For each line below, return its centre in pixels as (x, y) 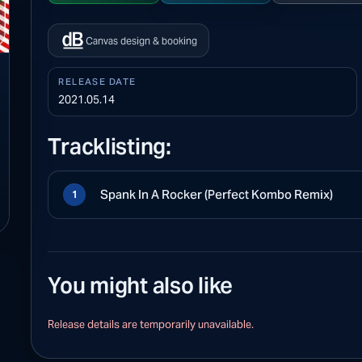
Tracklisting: (109, 147)
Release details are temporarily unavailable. (151, 324)
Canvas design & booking (142, 40)
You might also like (141, 286)
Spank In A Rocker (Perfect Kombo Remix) (217, 194)
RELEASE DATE (97, 82)
